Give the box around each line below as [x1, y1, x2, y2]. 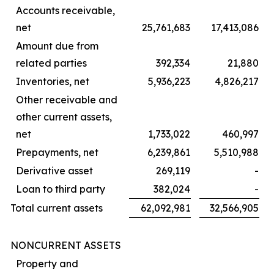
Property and [16, 257, 78, 270]
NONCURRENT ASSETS [10, 239, 121, 251]
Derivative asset [16, 164, 93, 177]
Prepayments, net [16, 146, 98, 158]
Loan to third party [16, 182, 105, 195]
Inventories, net [16, 75, 89, 87]
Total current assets [10, 201, 103, 214]
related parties [16, 56, 87, 69]
